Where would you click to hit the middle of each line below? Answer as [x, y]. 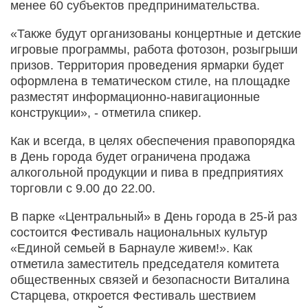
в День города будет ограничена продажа [130, 156]
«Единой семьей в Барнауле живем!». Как [131, 248]
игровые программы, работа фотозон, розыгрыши [154, 49]
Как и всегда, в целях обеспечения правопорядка [153, 141]
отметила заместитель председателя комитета [145, 264]
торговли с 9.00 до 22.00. [83, 188]
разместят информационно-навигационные [135, 97]
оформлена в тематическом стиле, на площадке [150, 81]
